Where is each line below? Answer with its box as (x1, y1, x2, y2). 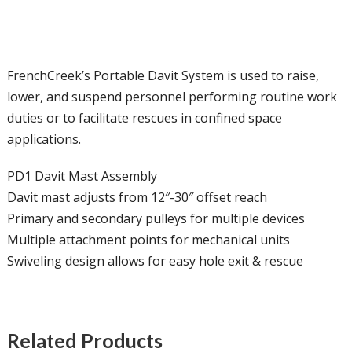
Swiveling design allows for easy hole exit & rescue (6, 252, 303, 270)
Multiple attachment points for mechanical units (6, 231, 290, 249)
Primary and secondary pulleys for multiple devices (6, 210, 305, 228)
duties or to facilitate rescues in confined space (6, 109, 282, 127)
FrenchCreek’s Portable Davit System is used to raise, (6, 67, 319, 85)
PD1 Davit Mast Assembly (6, 167, 157, 185)
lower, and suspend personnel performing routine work (6, 88, 337, 106)
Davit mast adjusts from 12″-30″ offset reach (6, 189, 267, 207)
